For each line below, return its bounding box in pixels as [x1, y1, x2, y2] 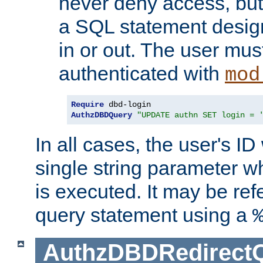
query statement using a [35, 204, 252, 227]
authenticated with [59, 62, 225, 85]
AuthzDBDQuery [71, 110, 132, 120]
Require [71, 100, 104, 110]
